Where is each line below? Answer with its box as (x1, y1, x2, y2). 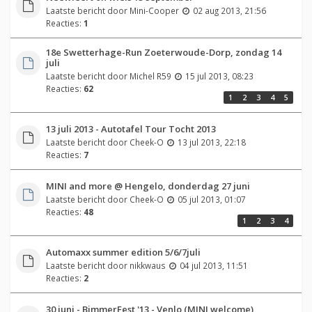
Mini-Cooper (129, 4, 179, 16)
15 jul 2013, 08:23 (185, 70, 253, 81)
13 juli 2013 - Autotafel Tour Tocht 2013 (45, 122, 216, 135)
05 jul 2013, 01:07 (177, 193, 246, 205)
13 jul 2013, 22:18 (177, 136, 246, 148)
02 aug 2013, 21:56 (192, 4, 266, 16)
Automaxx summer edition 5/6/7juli (45, 245, 201, 258)
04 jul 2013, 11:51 (179, 259, 248, 271)
